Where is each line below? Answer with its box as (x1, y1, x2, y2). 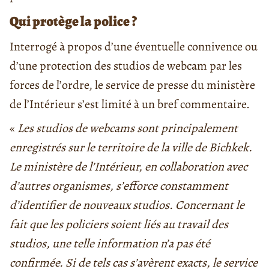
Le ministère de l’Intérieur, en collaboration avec (10, 159, 247, 175)
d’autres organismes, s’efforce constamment (10, 178, 228, 195)
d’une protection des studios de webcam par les (10, 58, 242, 74)
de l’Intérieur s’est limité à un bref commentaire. (10, 96, 250, 113)
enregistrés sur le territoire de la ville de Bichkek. (10, 139, 252, 156)
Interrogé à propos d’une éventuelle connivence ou (10, 38, 258, 55)
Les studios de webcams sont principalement (17, 120, 238, 137)
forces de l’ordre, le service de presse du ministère (10, 77, 255, 94)
